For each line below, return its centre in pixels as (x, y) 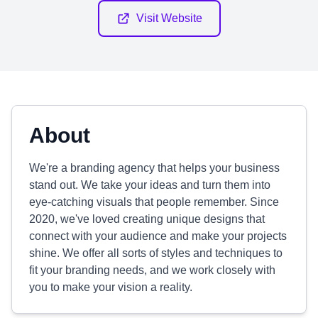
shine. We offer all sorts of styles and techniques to (156, 253)
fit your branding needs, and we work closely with (152, 270)
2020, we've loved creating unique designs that (147, 219)
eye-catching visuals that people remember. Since (154, 202)
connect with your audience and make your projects (158, 236)
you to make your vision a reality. (111, 287)
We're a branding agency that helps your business (154, 168)
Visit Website (169, 18)
